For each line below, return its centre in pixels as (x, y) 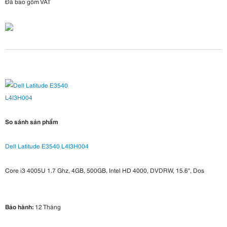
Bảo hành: (19, 207)
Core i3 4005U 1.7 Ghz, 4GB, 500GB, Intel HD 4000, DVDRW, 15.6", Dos (105, 170)
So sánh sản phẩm (32, 122)
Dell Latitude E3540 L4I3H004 (47, 146)
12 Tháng (47, 207)
